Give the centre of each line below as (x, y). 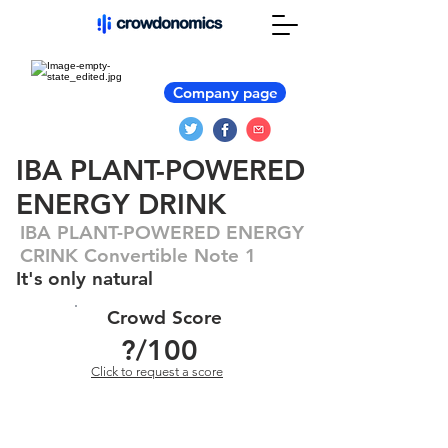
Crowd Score (164, 317)
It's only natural (84, 278)
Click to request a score (157, 371)
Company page (225, 92)
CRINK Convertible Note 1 (138, 255)
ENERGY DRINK (121, 204)
